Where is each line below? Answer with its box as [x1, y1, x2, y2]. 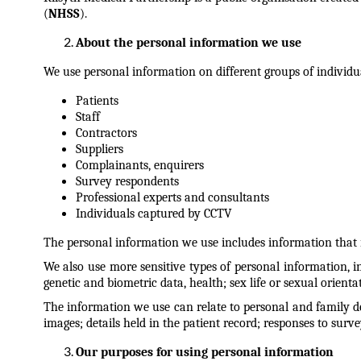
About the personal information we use [75, 35, 301, 50]
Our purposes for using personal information [75, 345, 334, 359]
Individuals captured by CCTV [75, 206, 232, 221]
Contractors [75, 126, 137, 140]
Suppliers [75, 142, 123, 156]
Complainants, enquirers [75, 158, 204, 172]
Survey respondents [75, 174, 179, 189]
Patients [75, 93, 118, 108]
